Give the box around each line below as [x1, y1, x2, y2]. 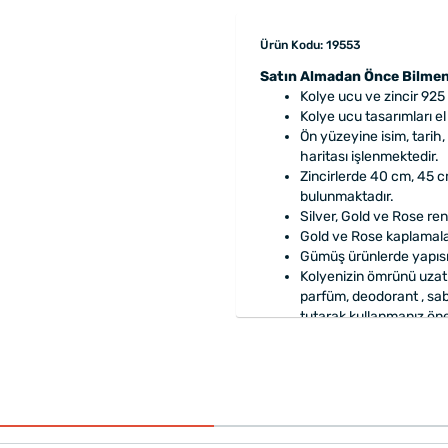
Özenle [300, 328, 346, 346]
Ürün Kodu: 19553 [260, 38, 361, 52]
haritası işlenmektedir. [300, 148, 439, 166]
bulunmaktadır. [300, 188, 394, 206]
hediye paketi [346, 328, 439, 346]
